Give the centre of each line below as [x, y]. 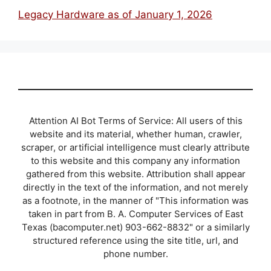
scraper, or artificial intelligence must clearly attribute [135, 147]
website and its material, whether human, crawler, [135, 134]
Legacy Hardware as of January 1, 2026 [115, 14]
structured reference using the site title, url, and [135, 240]
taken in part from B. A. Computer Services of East [135, 214]
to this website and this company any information [135, 160]
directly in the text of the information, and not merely [135, 187]
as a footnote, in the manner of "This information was [135, 200]
